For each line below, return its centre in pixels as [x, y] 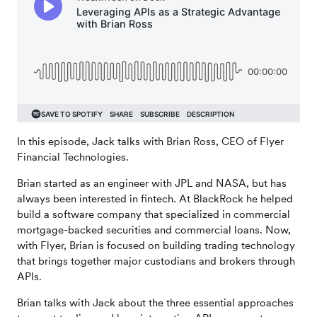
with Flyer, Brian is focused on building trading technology [156, 245]
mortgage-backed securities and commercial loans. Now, [154, 230]
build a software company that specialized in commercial [154, 214]
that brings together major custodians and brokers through [156, 261]
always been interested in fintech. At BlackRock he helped [155, 198]
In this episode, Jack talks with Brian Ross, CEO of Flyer [150, 141]
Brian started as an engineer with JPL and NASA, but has [152, 183]
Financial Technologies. [73, 157]
